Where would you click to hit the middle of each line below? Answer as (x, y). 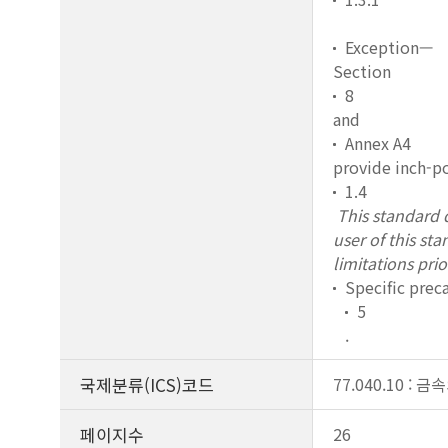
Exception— (389, 47)
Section (362, 71)
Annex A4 (378, 143)
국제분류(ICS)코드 (147, 384)
